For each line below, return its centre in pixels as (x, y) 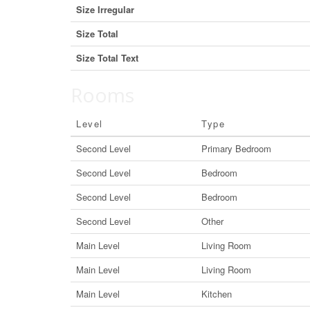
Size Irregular (105, 9)
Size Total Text (107, 58)
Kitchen (217, 294)
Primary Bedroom (236, 148)
